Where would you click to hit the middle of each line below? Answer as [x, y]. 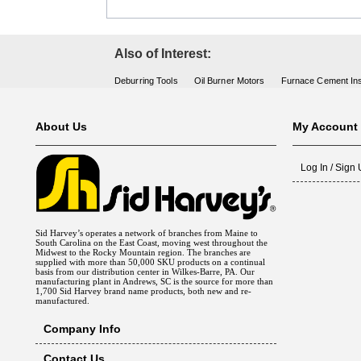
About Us [61, 126]
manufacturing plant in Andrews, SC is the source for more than [154, 282]
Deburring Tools [146, 80]
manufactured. [63, 301]
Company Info [82, 329]
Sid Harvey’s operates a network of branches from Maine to [146, 233]
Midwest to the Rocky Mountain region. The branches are [143, 253]
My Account [325, 126]
